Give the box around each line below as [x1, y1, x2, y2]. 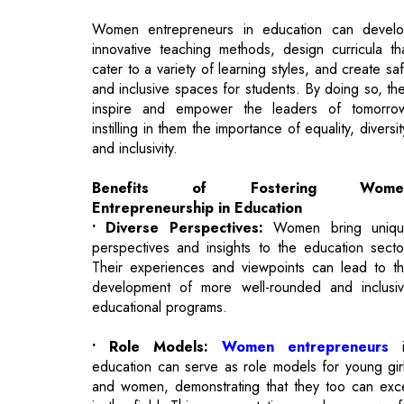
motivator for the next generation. [92, 329, 295, 351]
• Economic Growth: [92, 369, 248, 390]
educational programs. [92, 210, 227, 232]
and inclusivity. [92, 51, 178, 73]
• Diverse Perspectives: [92, 131, 263, 152]
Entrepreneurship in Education [92, 111, 302, 133]
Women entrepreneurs [222, 250, 389, 271]
